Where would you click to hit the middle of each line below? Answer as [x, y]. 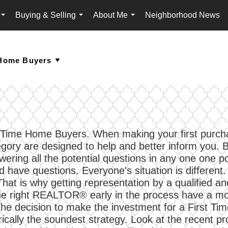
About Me [110, 15]
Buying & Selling [46, 15]
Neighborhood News [182, 15]
